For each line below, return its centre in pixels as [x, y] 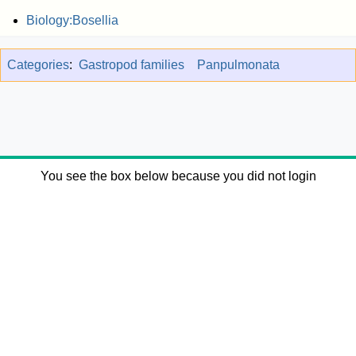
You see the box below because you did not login [178, 176]
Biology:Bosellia [72, 20]
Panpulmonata [238, 64]
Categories [38, 64]
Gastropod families [132, 64]
